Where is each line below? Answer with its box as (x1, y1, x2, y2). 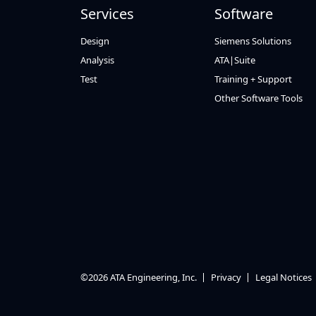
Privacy (211, 270, 241, 284)
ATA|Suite (214, 54, 255, 66)
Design (80, 35, 109, 47)
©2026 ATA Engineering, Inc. (80, 270, 197, 284)
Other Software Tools (214, 92, 303, 104)
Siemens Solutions (214, 35, 291, 47)
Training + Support (214, 73, 292, 85)
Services (80, 4, 134, 23)
